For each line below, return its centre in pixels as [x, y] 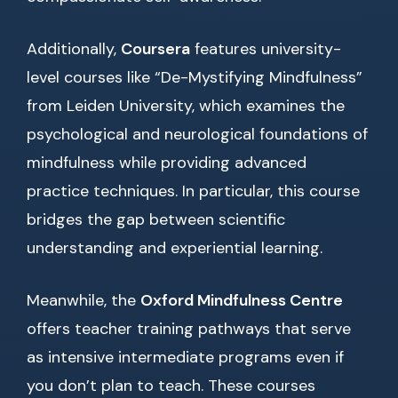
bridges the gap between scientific [156, 220]
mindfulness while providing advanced [167, 163]
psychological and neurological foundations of [197, 135]
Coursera [155, 49]
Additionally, [74, 49]
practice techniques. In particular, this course [193, 191]
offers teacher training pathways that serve [189, 329]
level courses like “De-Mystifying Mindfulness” [195, 78]
